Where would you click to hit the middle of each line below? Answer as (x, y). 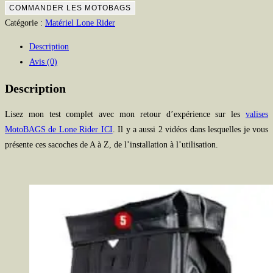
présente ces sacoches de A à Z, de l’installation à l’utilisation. (112, 145)
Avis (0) (43, 62)
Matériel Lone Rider (80, 23)
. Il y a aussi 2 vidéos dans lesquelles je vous (190, 130)
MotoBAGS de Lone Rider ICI (59, 130)
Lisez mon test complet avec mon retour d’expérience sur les (125, 115)
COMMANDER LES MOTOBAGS (70, 8)
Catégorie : (25, 23)
